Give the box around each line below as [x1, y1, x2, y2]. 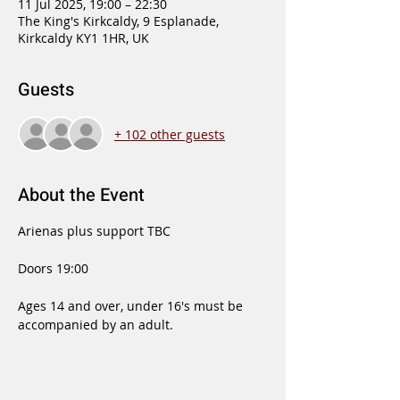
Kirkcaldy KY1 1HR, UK [18, 29, 149, 46]
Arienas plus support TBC [18, 222, 171, 239]
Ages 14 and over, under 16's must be [18, 297, 246, 314]
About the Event [18, 182, 145, 208]
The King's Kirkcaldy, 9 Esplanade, [18, 12, 219, 29]
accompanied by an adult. [18, 316, 173, 333]
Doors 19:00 [18, 260, 92, 277]
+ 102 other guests [114, 125, 225, 143]
